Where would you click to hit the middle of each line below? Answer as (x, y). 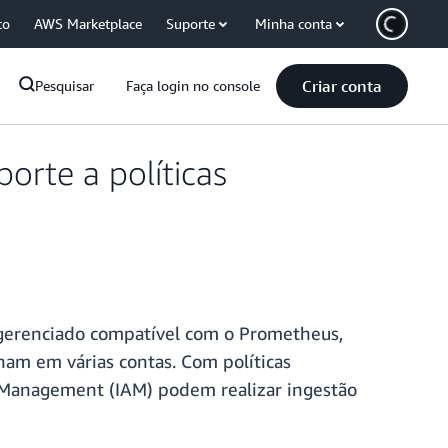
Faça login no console (193, 85)
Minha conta (293, 23)
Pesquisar (64, 85)
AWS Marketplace (88, 23)
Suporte (190, 23)
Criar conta (342, 86)
